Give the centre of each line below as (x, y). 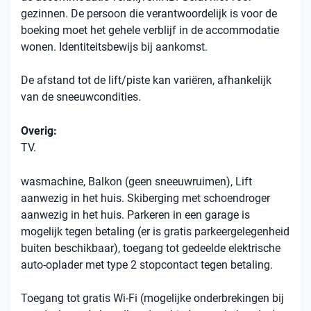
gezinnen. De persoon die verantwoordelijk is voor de (149, 14)
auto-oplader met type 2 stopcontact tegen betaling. (147, 265)
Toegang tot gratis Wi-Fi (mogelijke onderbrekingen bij (152, 298)
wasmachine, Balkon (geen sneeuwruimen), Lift (136, 182)
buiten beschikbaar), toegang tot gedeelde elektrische (151, 248)
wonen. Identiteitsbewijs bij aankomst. (114, 47)
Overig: (39, 131)
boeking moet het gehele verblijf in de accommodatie (150, 30)
